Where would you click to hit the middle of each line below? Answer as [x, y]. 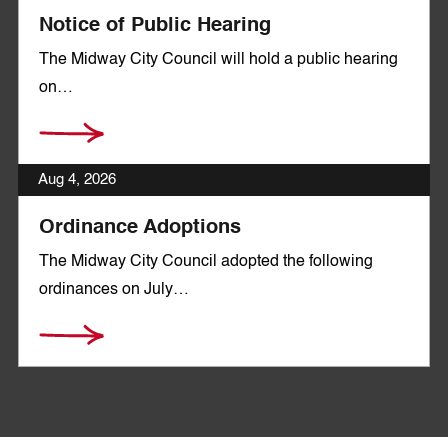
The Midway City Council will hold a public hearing [218, 60]
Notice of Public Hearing [155, 26]
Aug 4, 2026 [77, 179]
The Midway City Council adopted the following [206, 262]
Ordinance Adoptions [140, 228]
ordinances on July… [114, 290]
